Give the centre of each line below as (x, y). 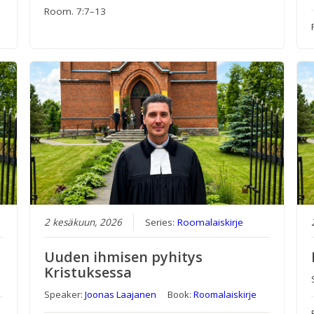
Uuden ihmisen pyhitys (123, 257)
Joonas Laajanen (120, 295)
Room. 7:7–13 (75, 12)
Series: (161, 223)
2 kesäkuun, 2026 (83, 223)
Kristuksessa (88, 273)
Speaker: (64, 295)
